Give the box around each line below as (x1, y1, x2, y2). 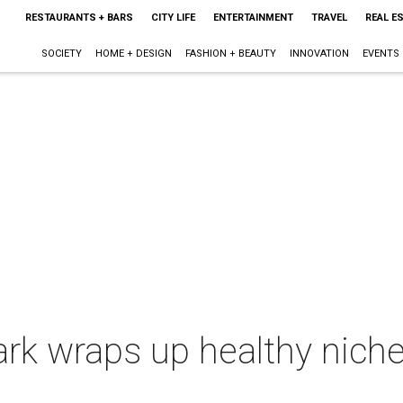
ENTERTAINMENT (212, 12, 293, 23)
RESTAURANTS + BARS (24, 12, 133, 23)
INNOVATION (289, 48, 349, 59)
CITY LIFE (150, 12, 195, 23)
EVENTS (362, 48, 399, 59)
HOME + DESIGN (94, 48, 172, 59)
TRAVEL (310, 12, 347, 23)
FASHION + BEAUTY (184, 48, 276, 59)
